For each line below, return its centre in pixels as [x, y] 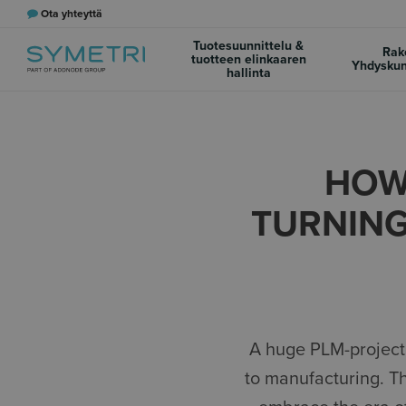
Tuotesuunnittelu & [248, 45]
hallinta [248, 72]
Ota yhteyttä [72, 14]
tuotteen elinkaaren [248, 59]
